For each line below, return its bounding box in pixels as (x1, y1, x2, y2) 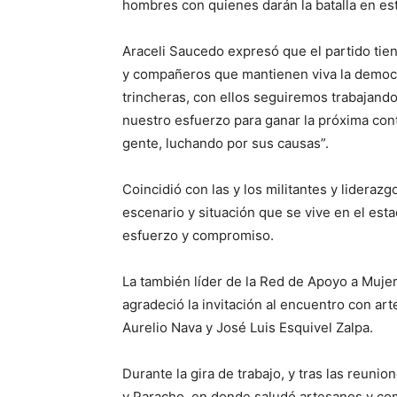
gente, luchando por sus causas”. (122, 135, 329, 152)
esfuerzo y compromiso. (122, 227, 274, 245)
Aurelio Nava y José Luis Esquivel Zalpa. (122, 319, 373, 337)
